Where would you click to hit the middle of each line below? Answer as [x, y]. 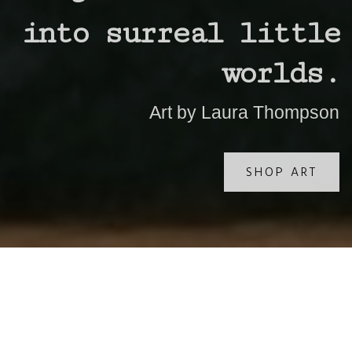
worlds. [280, 73]
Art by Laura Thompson [244, 112]
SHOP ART [282, 172]
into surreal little [180, 33]
